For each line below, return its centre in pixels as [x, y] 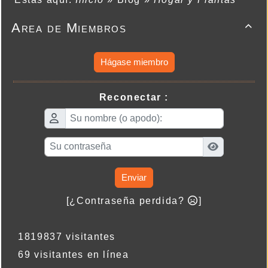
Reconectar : [134, 98]
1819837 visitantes [63, 236]
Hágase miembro [134, 62]
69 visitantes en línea [70, 254]
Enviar [134, 177]
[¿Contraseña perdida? [127, 200]
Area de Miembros [69, 28]
